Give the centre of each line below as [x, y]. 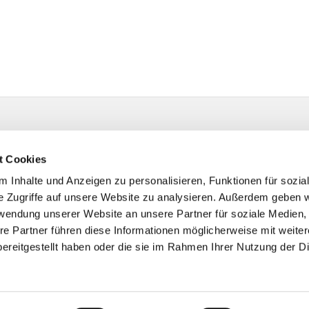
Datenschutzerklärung [128, 277]
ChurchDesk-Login [257, 277]
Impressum [33, 277]
